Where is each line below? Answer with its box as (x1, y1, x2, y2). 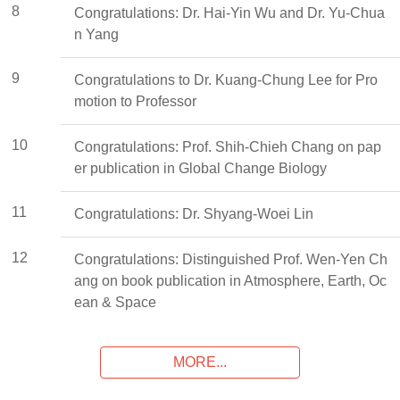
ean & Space (74, 294, 156, 310)
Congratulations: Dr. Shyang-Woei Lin (74, 205, 313, 221)
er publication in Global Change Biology (74, 160, 327, 176)
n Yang (74, 26, 119, 42)
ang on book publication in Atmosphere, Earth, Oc (74, 272, 387, 288)
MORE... (173, 354, 227, 370)
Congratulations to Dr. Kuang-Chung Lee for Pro (74, 71, 378, 87)
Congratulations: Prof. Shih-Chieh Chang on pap (74, 138, 381, 154)
